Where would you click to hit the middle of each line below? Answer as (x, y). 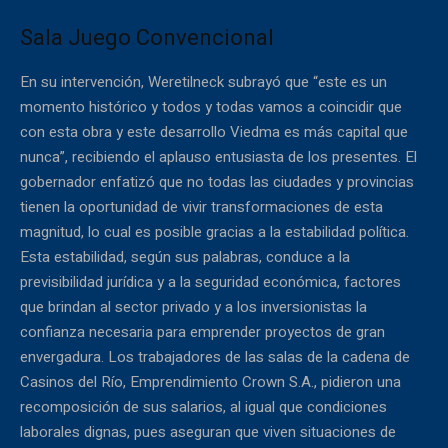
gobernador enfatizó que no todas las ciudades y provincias (217, 181)
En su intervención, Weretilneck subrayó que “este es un (203, 81)
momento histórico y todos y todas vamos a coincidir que (211, 106)
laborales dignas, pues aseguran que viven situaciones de (208, 431)
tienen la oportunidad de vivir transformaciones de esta (201, 206)
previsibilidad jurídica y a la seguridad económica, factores (210, 281)
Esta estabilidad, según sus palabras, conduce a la (185, 256)
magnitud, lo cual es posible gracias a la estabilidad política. (214, 231)
